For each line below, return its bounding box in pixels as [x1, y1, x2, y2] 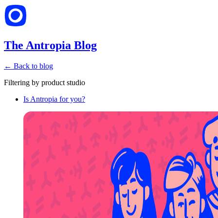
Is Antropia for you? [23, 94, 85, 103]
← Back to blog [4, 61, 53, 70]
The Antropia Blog [4, 38, 97, 52]
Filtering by [4, 78, 39, 87]
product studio [41, 78, 85, 87]
